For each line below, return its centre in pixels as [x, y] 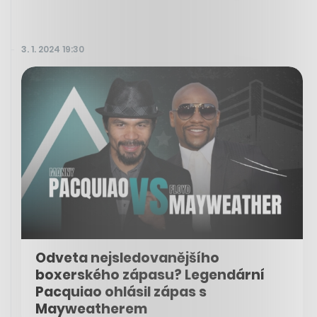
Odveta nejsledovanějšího [127, 258]
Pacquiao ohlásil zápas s [121, 292]
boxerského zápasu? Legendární [150, 275]
